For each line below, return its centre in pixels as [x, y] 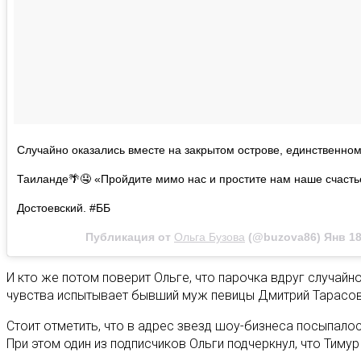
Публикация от [130, 237]
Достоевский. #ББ [64, 207]
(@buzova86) [284, 237]
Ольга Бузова [210, 237]
